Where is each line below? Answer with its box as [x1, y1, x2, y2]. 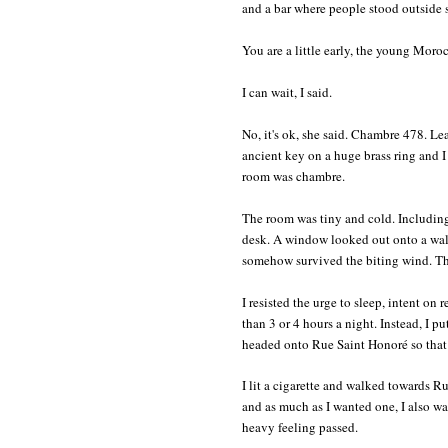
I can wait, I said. [242, 82, 336, 101]
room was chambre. [242, 166, 345, 185]
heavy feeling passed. [242, 417, 358, 436]
